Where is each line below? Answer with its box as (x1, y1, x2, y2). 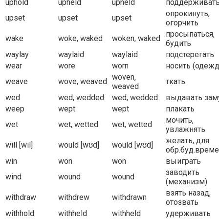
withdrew (58, 193, 89, 202)
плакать (166, 104, 195, 114)
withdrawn (112, 193, 147, 202)
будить (166, 39, 191, 48)
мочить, (166, 115, 194, 125)
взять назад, (166, 188, 211, 198)
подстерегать (166, 50, 214, 60)
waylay (5, 50, 29, 60)
